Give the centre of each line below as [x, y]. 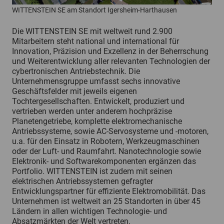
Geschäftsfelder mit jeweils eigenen [74, 91]
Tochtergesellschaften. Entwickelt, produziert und [98, 101]
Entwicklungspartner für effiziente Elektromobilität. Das [109, 191]
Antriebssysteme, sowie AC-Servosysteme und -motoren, [110, 131]
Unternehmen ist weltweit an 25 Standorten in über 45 [106, 201]
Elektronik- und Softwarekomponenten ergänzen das [104, 161]
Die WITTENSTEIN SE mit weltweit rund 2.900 [92, 31]
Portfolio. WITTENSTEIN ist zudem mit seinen [92, 171]
